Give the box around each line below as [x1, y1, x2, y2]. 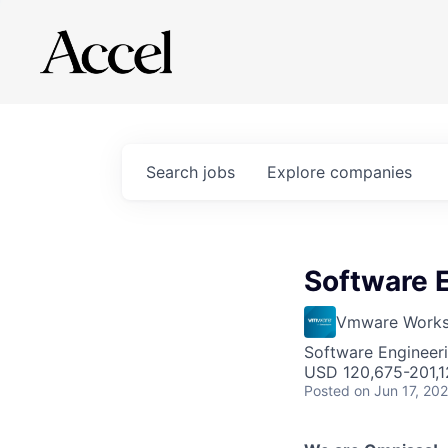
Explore [267, 162, 330, 182]
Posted [304, 382, 350, 399]
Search [146, 162, 203, 182]
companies [330, 162, 412, 182]
